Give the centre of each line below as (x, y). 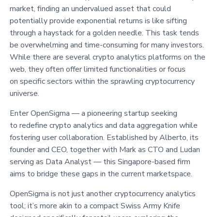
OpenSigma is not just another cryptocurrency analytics (103, 194)
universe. (24, 93)
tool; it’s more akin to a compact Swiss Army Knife (95, 206)
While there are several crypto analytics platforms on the (108, 57)
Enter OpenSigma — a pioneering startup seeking (93, 113)
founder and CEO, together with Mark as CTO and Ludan (105, 149)
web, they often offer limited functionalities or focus (98, 69)
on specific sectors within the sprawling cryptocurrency (102, 81)
